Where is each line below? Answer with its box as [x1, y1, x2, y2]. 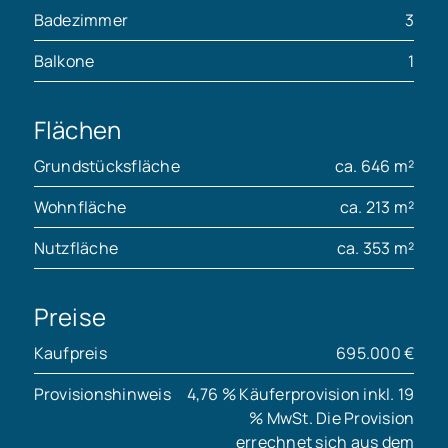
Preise [33, 300, 107, 334]
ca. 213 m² [339, 196, 415, 219]
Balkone [33, 50, 95, 73]
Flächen [33, 113, 122, 147]
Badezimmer [33, 9, 129, 32]
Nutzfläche [33, 237, 119, 260]
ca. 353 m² [336, 237, 415, 260]
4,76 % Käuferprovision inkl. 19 [186, 383, 415, 406]
